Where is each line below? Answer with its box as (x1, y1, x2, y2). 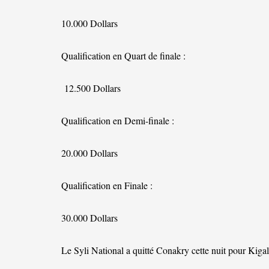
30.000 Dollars (61, 211, 118, 224)
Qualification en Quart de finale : (61, 49, 186, 62)
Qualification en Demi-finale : (61, 113, 174, 127)
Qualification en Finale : (61, 178, 153, 192)
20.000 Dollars (61, 146, 118, 159)
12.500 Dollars (61, 81, 121, 94)
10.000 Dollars (61, 16, 118, 29)
